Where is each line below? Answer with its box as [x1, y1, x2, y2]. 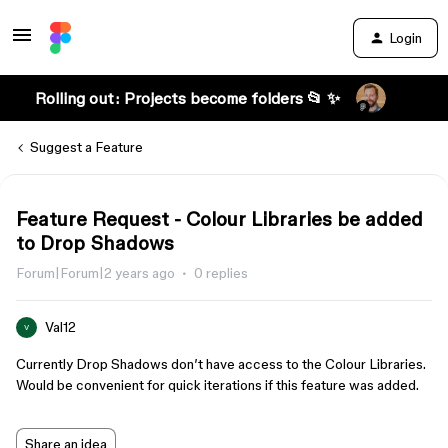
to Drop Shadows [16, 232, 174, 254]
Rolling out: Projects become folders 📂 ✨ [34, 89, 340, 107]
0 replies [194, 265, 248, 281]
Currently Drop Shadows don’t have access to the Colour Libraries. [16, 356, 426, 372]
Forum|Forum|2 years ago [16, 265, 175, 281]
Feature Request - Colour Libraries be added [16, 208, 423, 230]
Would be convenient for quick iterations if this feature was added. [16, 377, 419, 393]
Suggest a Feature [30, 139, 143, 155]
